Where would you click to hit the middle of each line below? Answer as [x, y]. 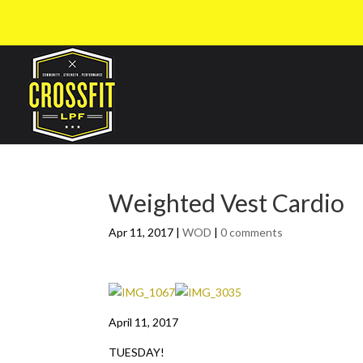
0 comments [252, 232]
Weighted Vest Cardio [227, 203]
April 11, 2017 [144, 322]
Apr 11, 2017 [141, 232]
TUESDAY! [137, 352]
